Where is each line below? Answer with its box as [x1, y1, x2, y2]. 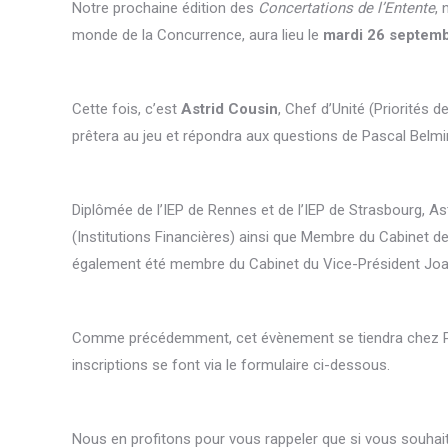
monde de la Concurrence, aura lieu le [72, 25, 323, 44]
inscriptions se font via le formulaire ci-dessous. [72, 355, 390, 374]
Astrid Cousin [181, 99, 278, 118]
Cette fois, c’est [72, 99, 181, 118]
